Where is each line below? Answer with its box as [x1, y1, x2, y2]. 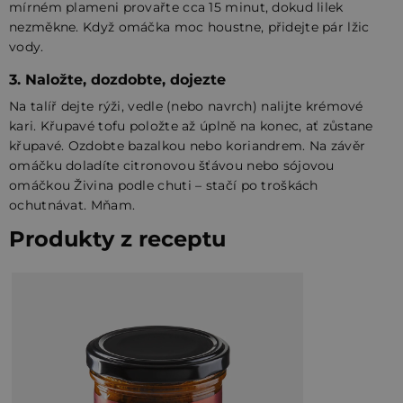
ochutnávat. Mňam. [9, 196, 136, 213]
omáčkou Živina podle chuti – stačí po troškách [9, 176, 318, 193]
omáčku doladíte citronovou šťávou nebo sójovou [9, 157, 335, 174]
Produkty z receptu [9, 225, 226, 252]
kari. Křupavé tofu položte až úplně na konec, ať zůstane [9, 117, 373, 134]
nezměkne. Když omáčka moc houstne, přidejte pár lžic [9, 18, 370, 35]
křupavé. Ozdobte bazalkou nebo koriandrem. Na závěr [9, 137, 366, 154]
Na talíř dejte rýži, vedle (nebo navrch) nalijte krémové [9, 97, 363, 114]
